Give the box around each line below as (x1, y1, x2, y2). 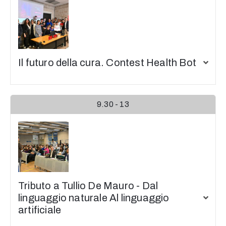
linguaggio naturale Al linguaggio (18, 192, 169, 203)
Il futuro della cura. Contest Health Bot (18, 57, 196, 68)
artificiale (18, 204, 62, 215)
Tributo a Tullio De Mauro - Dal (18, 180, 158, 191)
